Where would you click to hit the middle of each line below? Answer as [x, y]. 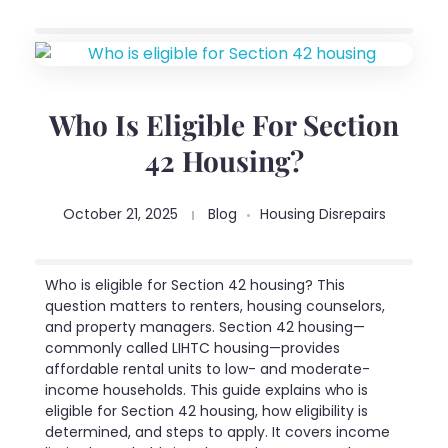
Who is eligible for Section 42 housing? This [195, 284]
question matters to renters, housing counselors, [215, 305]
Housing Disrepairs [322, 214]
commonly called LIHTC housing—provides [192, 347]
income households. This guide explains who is [206, 389]
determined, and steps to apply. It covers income [217, 431]
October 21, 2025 [120, 214]
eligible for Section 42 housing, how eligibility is [206, 410]
